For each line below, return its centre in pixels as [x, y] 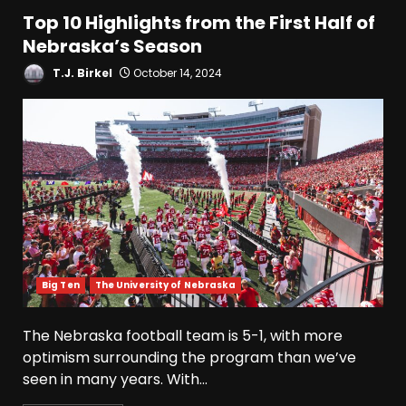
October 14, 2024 [176, 73]
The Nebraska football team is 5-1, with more [183, 336]
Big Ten [61, 285]
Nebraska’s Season [112, 47]
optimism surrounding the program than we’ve [189, 358]
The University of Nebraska [165, 285]
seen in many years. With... [115, 380]
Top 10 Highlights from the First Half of [199, 23]
